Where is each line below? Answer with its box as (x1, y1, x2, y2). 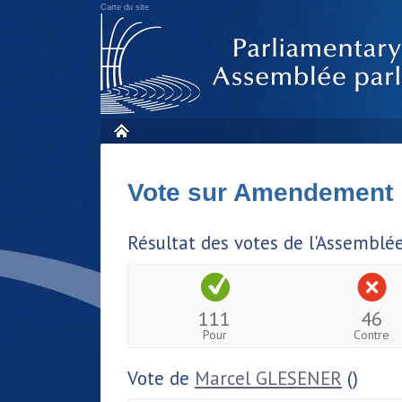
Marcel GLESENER (195, 365, 342, 390)
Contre (354, 326, 390, 343)
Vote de (127, 365, 195, 390)
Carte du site (100, 3, 149, 12)
